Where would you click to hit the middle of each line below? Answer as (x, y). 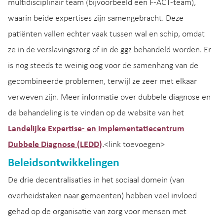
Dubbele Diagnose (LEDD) (55, 145)
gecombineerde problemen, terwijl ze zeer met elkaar (102, 82)
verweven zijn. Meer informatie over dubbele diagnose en (109, 97)
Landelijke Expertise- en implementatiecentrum (96, 129)
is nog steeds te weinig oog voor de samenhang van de (103, 66)
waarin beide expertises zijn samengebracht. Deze (96, 18)
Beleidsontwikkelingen (64, 163)
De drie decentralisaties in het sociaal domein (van (96, 180)
